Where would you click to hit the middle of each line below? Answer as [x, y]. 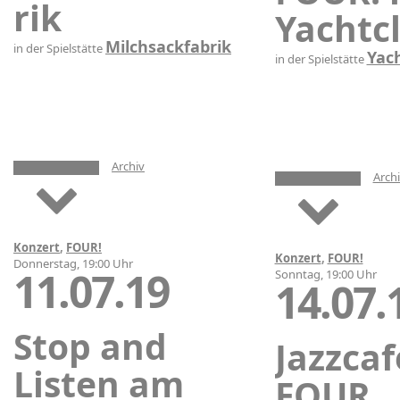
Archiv [128, 166]
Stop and [90, 346]
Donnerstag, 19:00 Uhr [73, 263]
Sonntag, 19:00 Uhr [325, 274]
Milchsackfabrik [168, 46]
